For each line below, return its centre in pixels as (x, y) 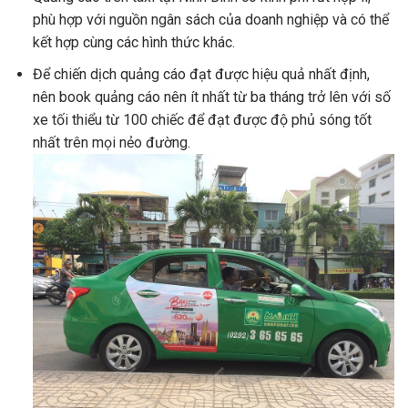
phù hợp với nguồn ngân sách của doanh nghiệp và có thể (210, 20)
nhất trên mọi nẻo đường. (111, 142)
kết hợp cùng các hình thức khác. (133, 43)
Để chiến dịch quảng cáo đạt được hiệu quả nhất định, (201, 74)
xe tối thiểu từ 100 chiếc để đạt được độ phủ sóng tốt (202, 119)
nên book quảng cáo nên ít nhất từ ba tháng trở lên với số (211, 97)
